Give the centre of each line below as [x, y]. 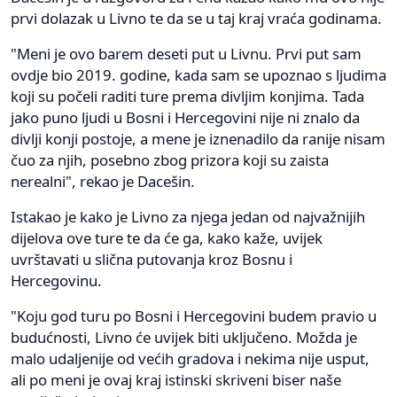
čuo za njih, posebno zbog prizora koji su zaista [170, 160]
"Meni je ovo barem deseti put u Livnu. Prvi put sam [186, 54]
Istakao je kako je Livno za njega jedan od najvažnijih [188, 217]
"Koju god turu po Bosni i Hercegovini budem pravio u [194, 316]
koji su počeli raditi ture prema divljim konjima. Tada [187, 97]
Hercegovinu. [56, 281]
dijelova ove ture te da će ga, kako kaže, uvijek [167, 238]
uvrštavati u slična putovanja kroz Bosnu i [152, 260]
